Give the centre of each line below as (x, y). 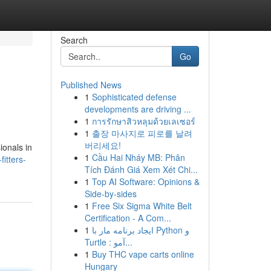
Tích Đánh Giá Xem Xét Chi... (141, 169)
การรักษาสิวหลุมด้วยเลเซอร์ (143, 121)
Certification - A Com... (128, 218)
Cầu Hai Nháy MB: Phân (138, 157)
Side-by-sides (110, 194)
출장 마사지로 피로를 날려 (142, 133)
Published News (91, 85)
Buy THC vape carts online (143, 254)
